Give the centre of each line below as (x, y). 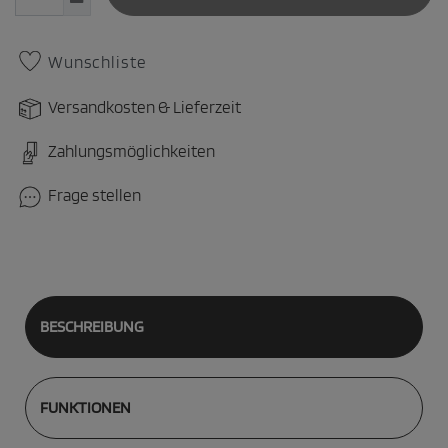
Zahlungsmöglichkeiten (131, 150)
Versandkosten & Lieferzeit (144, 106)
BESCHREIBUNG (92, 326)
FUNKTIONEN (85, 408)
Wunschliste (97, 62)
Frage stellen (94, 194)
